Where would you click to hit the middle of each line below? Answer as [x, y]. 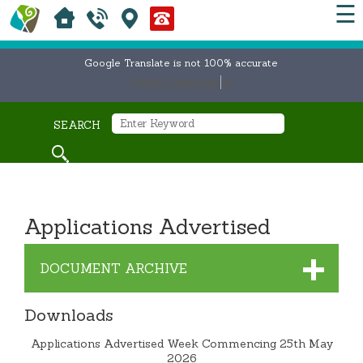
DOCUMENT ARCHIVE [114, 269]
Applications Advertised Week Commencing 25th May [181, 344]
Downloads [69, 315]
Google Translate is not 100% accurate [181, 63]
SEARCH [77, 126]
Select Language [174, 83]
